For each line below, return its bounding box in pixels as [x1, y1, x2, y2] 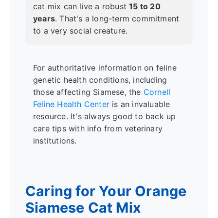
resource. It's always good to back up [33, 111, 176, 122]
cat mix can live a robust [33, 1, 129, 11]
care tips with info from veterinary [33, 124, 163, 134]
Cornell [143, 87, 171, 97]
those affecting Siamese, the [33, 87, 144, 97]
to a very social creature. [33, 25, 128, 36]
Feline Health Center [33, 99, 109, 109]
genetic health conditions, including [33, 75, 167, 85]
